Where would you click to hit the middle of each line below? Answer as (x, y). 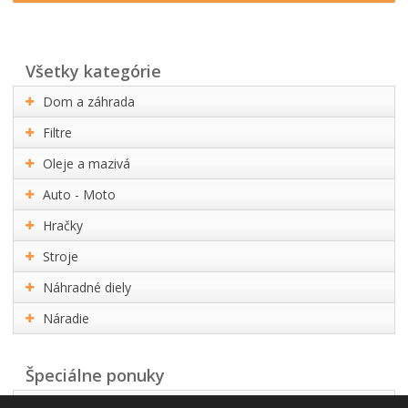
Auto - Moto (80, 194)
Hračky (63, 225)
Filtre (58, 132)
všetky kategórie (99, 71)
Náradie (66, 318)
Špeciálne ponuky (100, 375)
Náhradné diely (87, 287)
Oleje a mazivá (87, 163)
